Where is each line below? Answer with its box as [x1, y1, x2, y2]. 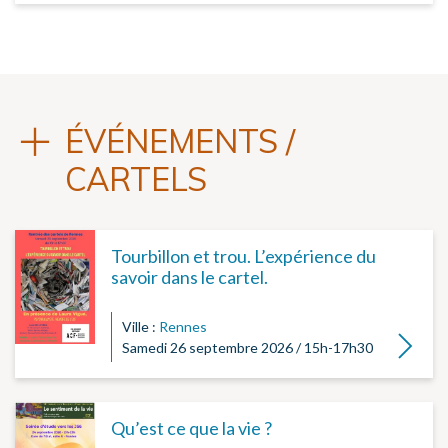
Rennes [159, 318, 207, 336]
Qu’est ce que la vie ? [111, 417, 272, 440]
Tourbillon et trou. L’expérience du [111, 245, 376, 268]
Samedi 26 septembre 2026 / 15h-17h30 [122, 339, 373, 357]
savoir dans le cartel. [111, 266, 268, 289]
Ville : [122, 318, 159, 336]
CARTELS [65, 159, 207, 200]
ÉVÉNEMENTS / [65, 121, 295, 162]
